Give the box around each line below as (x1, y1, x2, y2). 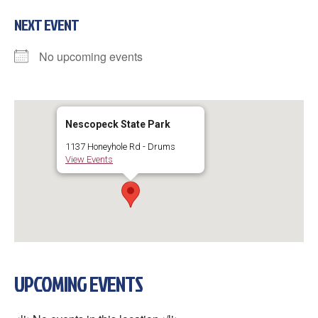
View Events (65, 153, 113, 165)
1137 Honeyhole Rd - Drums (65, 141, 175, 152)
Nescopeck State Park (65, 118, 170, 130)
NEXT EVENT (14, 13, 79, 35)
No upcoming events (39, 48, 143, 65)
